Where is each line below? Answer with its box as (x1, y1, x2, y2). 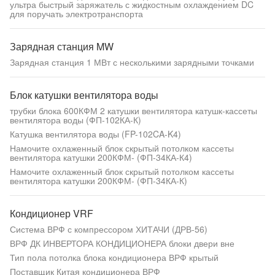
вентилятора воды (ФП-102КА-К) (10, 114, 141, 126)
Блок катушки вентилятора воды (10, 88, 158, 102)
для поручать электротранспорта (10, 7, 143, 20)
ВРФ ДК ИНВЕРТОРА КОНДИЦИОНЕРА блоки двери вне (10, 237, 234, 249)
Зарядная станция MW (10, 39, 114, 53)
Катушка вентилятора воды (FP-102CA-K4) (10, 128, 181, 140)
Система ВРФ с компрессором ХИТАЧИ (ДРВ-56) (10, 223, 207, 235)
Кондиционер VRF (10, 206, 93, 220)
